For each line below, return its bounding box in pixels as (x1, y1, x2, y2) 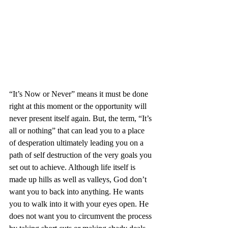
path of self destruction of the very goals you (9, 151, 154, 160)
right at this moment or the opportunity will (9, 102, 149, 111)
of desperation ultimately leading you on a (9, 138, 146, 148)
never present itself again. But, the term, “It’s (9, 114, 154, 123)
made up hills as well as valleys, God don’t (9, 175, 149, 184)
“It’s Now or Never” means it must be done (9, 90, 150, 99)
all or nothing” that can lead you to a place (9, 126, 147, 135)
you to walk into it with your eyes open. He (9, 199, 151, 209)
